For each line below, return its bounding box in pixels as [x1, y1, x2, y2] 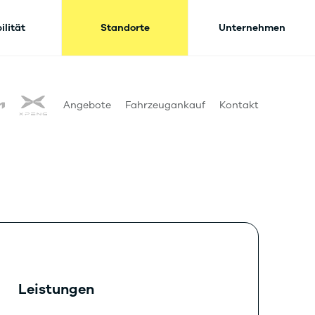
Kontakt [219, 98, 259, 112]
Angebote [63, 98, 111, 112]
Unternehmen [218, 20, 285, 34]
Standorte [100, 20, 150, 34]
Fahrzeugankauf [125, 98, 205, 112]
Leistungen [18, 280, 95, 299]
